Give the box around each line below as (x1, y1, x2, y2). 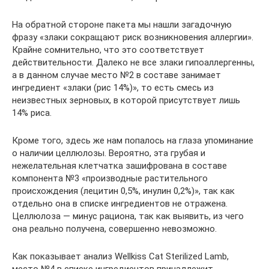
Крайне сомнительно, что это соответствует (12, 44, 204, 55)
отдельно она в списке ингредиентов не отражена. (12, 198, 228, 209)
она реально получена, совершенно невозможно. (12, 223, 217, 234)
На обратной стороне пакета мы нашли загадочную (12, 19, 232, 30)
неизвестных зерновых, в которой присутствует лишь (12, 95, 240, 106)
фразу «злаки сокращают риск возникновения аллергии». (12, 32, 253, 43)
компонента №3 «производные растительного (12, 173, 208, 184)
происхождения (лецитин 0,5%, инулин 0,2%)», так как (12, 186, 235, 196)
